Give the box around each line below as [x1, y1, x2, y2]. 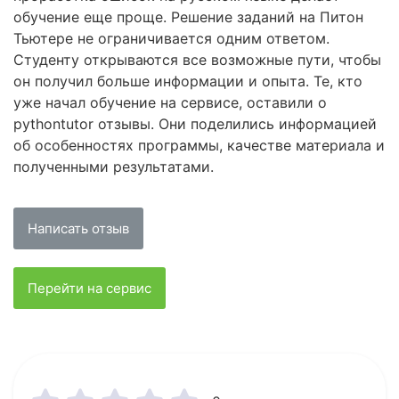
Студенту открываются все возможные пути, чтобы [13, 51, 381, 69]
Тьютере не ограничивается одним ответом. [13, 29, 330, 48]
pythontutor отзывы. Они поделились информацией [13, 115, 377, 134]
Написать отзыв [28, 220, 129, 238]
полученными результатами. [13, 158, 214, 176]
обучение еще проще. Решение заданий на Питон [13, 8, 363, 27]
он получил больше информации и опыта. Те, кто [13, 72, 362, 91]
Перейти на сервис [28, 280, 151, 297]
